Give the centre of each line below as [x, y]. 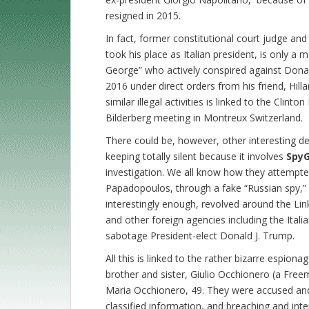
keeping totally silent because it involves [196, 157]
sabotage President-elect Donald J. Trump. [200, 236]
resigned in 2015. [143, 16]
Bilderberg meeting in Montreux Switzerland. [204, 118]
